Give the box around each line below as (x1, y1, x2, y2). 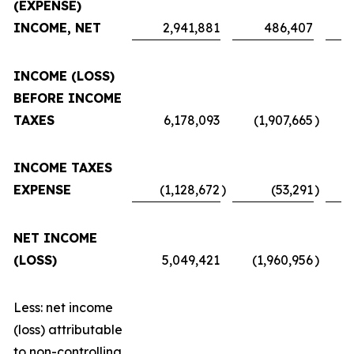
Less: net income (13, 299, 113, 315)
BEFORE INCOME (13, 89, 122, 106)
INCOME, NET (13, 19, 101, 36)
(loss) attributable (13, 321, 122, 337)
